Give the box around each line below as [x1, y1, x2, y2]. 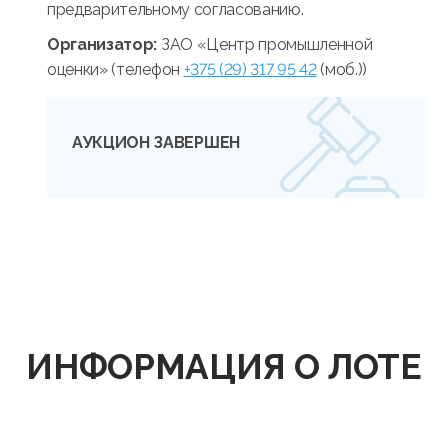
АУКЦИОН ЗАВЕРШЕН [72, 132, 240, 152]
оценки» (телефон [47, 59, 184, 79]
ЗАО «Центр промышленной [160, 34, 373, 54]
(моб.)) [316, 59, 367, 79]
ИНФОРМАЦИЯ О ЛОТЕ [26, 345, 422, 387]
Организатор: [47, 34, 161, 54]
